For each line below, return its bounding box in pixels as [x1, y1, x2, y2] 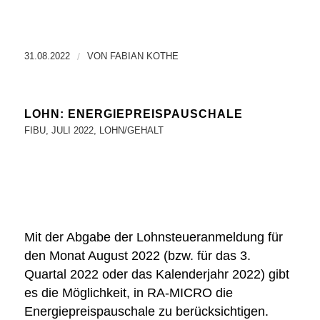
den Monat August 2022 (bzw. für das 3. [24, 248, 251, 263]
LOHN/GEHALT [99, 124, 164, 136]
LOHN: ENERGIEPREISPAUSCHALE [24, 107, 243, 120]
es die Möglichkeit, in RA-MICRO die [24, 285, 233, 300]
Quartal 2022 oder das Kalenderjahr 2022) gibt [24, 266, 289, 281]
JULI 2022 [51, 124, 94, 136]
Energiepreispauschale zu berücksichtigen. [24, 304, 269, 319]
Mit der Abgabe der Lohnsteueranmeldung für [24, 229, 283, 244]
